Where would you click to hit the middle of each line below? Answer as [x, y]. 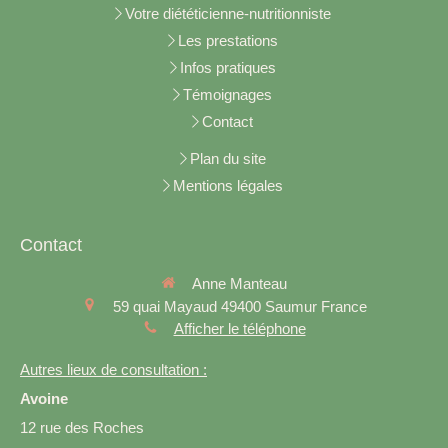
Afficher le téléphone [239, 329]
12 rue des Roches [82, 428]
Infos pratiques [227, 67]
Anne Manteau [239, 284]
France [343, 306]
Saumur [290, 306]
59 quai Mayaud [164, 306]
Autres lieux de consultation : [113, 370]
